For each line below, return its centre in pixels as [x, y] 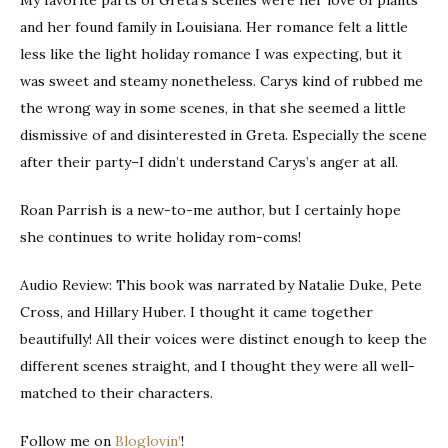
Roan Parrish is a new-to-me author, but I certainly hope [210, 209]
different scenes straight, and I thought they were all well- [217, 365]
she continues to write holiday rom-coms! [160, 236]
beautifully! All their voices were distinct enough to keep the [223, 338]
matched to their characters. [116, 392]
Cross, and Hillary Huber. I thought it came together [196, 311]
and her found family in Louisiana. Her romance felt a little [214, 26]
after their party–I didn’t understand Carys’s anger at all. [209, 161]
